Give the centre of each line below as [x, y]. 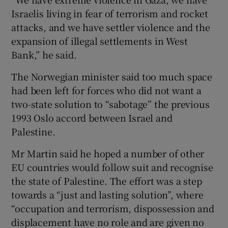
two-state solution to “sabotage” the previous [110, 104]
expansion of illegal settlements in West [99, 41]
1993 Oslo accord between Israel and [92, 118]
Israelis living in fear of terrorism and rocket [110, 13]
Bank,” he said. [44, 55]
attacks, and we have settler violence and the [111, 27]
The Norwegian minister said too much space [112, 77]
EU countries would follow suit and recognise [112, 167]
